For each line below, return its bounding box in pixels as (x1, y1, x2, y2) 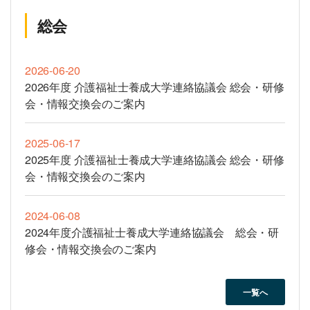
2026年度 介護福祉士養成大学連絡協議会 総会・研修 (25, 79, 284, 95)
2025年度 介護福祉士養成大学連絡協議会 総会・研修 (25, 152, 284, 168)
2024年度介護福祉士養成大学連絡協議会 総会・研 (25, 224, 279, 241)
